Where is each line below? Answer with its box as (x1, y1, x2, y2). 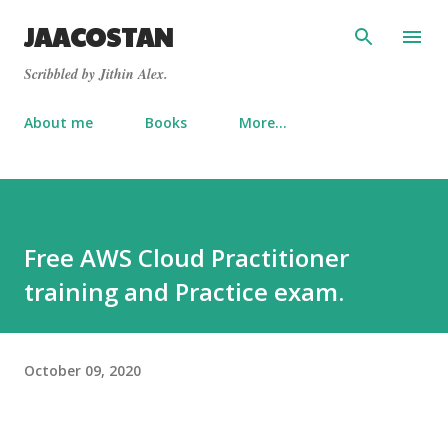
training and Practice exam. (24, 275, 344, 308)
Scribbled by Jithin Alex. (24, 64, 168, 84)
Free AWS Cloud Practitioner (24, 241, 349, 274)
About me (24, 113, 93, 132)
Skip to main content (154, 16, 294, 34)
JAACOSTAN (24, 19, 173, 54)
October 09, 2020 (24, 360, 141, 380)
